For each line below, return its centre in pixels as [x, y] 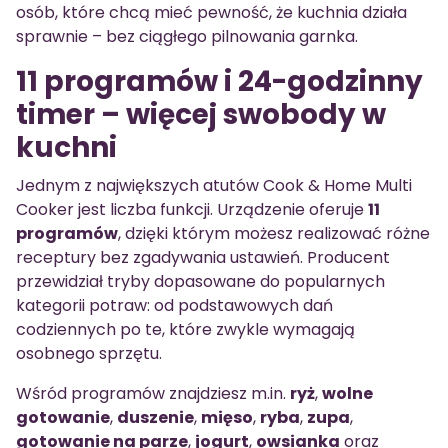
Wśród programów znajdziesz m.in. [153, 393]
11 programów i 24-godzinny [219, 81]
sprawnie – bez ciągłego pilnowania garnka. [187, 36]
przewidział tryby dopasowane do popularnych [200, 281]
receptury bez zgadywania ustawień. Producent [203, 257]
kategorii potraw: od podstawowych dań [174, 305]
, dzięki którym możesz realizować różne [274, 233]
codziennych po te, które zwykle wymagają [185, 329]
